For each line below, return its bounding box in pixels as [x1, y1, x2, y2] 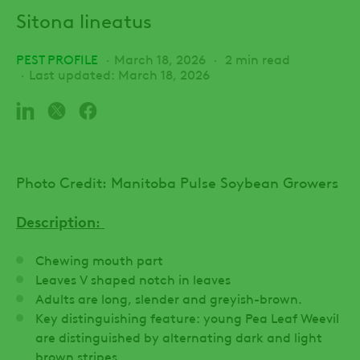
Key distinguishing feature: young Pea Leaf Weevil [35, 308, 339, 326]
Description [16, 209, 96, 231]
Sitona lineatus [16, 6, 152, 33]
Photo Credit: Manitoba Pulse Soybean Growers [16, 170, 338, 191]
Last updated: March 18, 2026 [29, 64, 210, 83]
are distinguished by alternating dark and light [35, 327, 322, 346]
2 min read [222, 49, 290, 67]
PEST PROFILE [16, 49, 98, 67]
